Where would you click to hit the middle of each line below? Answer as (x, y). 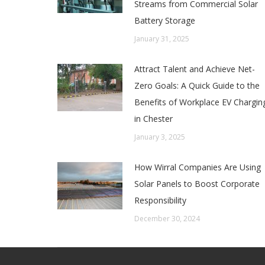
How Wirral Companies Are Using (198, 167)
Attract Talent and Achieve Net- (195, 69)
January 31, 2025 (162, 38)
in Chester (153, 118)
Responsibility (160, 200)
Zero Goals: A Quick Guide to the (197, 85)
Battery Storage (165, 20)
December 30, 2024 (167, 218)
